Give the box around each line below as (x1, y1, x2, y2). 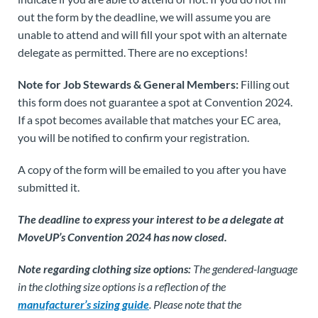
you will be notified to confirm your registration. (18, 130, 249, 144)
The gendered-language (191, 261, 297, 275)
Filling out (238, 77, 290, 91)
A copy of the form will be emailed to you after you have (18, 162, 286, 176)
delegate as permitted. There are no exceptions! (18, 45, 248, 59)
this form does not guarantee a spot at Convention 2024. (18, 94, 292, 109)
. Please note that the (149, 297, 241, 311)
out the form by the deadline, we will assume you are (18, 9, 270, 23)
